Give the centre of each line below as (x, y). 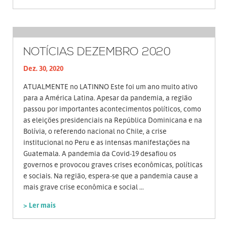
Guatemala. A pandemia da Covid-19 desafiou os (100, 154)
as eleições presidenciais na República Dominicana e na (113, 120)
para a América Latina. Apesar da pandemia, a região (108, 98)
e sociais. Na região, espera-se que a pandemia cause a (111, 176)
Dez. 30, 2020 (43, 68)
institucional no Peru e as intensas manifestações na (107, 142)
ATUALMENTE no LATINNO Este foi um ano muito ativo (110, 87)
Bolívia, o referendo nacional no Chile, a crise (95, 131)
